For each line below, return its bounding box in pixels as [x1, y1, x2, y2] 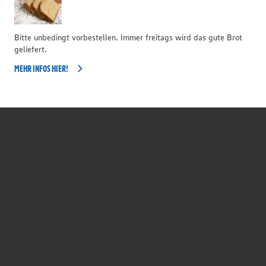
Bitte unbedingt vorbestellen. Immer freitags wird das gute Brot [14, 32, 242, 43]
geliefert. [14, 44, 47, 55]
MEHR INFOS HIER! [14, 62, 68, 74]
